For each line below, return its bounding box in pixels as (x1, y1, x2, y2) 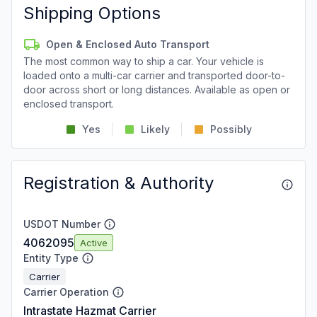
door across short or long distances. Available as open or (23, 83, 290, 96)
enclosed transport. (23, 98, 114, 110)
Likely (141, 123, 170, 135)
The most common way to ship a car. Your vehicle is (23, 55, 264, 67)
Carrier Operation (23, 286, 109, 298)
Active (80, 236, 108, 248)
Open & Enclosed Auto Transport (46, 38, 209, 50)
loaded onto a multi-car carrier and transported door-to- (23, 69, 285, 81)
